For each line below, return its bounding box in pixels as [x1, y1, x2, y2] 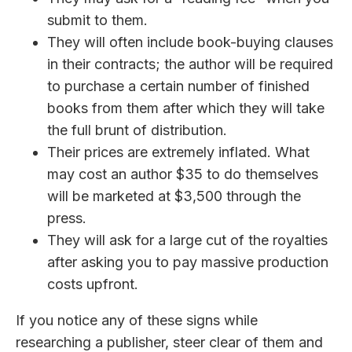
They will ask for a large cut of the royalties [47, 232, 328, 249]
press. [47, 210, 86, 227]
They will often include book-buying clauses [47, 34, 333, 51]
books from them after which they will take [47, 100, 324, 117]
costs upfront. [47, 276, 138, 293]
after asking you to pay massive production [47, 254, 328, 271]
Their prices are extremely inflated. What [47, 144, 310, 161]
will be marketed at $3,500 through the [47, 188, 301, 205]
